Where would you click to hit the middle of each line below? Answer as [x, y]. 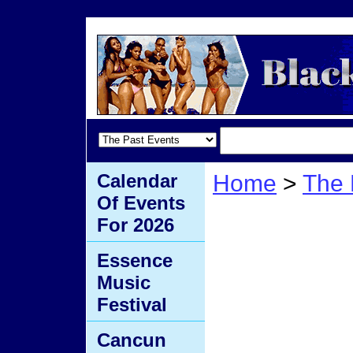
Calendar [137, 181]
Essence [135, 260]
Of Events [141, 203]
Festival [132, 305]
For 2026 [136, 225]
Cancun [132, 340]
